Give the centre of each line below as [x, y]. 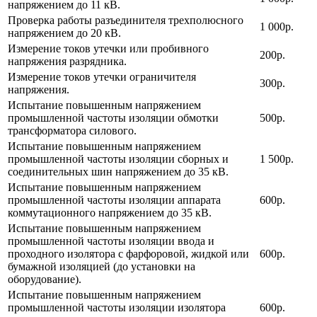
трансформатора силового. [72, 130]
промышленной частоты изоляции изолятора [117, 307]
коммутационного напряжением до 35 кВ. [110, 212]
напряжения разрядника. [67, 61]
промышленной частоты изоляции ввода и [111, 241]
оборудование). [45, 279]
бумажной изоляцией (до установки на [102, 266]
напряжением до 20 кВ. [64, 33]
